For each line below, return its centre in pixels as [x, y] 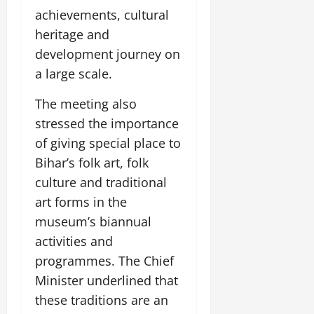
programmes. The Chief [104, 261]
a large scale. [74, 74]
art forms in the [81, 202]
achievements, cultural [102, 15]
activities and [74, 241]
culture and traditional [101, 183]
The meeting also [86, 104]
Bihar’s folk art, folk [92, 163]
